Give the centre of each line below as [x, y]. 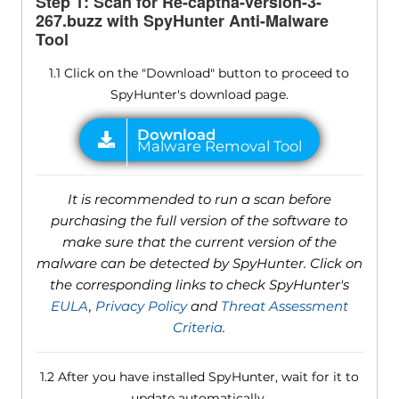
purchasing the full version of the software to [199, 221]
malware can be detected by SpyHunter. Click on [199, 264]
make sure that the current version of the [199, 242]
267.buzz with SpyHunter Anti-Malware [182, 21]
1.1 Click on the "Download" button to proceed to [199, 73]
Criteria [198, 328]
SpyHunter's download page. [199, 95]
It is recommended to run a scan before [199, 199]
